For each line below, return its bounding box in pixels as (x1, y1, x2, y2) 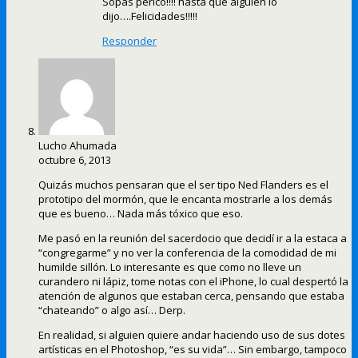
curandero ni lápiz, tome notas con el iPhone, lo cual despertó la (38, 274, 348, 289)
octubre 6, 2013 (38, 153, 111, 168)
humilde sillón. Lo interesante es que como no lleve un (38, 260, 301, 275)
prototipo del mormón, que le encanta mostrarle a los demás (38, 192, 332, 207)
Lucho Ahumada (38, 138, 117, 153)
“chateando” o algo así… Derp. (38, 303, 185, 318)
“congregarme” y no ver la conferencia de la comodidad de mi (38, 245, 336, 261)
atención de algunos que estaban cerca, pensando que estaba (38, 288, 344, 304)
